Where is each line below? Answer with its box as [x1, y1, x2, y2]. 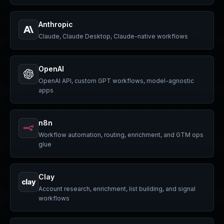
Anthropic [38, 20, 73, 28]
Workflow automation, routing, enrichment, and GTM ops [38, 131, 203, 138]
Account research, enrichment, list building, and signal [38, 185, 195, 192]
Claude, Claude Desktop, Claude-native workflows [38, 32, 188, 40]
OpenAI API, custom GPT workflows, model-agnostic [38, 77, 194, 84]
